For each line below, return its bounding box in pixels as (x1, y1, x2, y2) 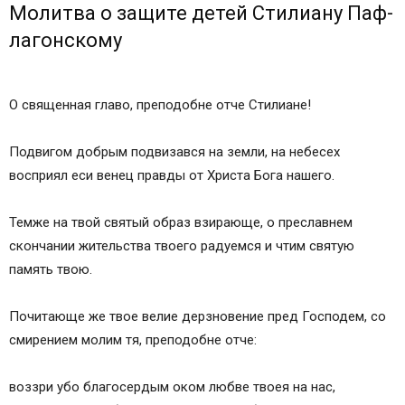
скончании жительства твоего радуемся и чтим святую (9, 238, 354, 255)
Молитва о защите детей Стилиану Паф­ (9, 2, 393, 25)
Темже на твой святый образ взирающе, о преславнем (9, 214, 353, 231)
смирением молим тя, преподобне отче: (9, 332, 257, 349)
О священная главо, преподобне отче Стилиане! (9, 97, 311, 114)
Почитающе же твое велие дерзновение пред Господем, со (9, 308, 386, 325)
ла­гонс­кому (9, 29, 122, 52)
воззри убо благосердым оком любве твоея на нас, (9, 379, 335, 396)
